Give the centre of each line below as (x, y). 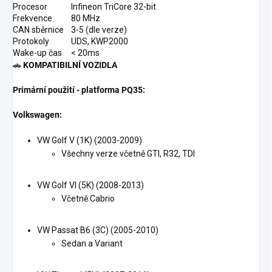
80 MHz (86, 19)
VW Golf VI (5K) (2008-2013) (90, 185)
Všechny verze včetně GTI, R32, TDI (128, 154)
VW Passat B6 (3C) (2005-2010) (98, 230)
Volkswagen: (37, 115)
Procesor (30, 7)
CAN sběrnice (38, 30)
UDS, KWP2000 (100, 42)
